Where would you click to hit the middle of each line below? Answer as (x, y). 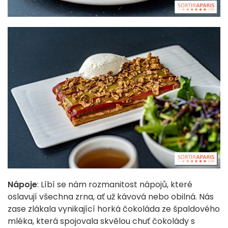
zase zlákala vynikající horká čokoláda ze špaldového (114, 209)
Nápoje (22, 185)
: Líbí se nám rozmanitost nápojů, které (115, 185)
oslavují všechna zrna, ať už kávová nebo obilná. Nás (111, 197)
